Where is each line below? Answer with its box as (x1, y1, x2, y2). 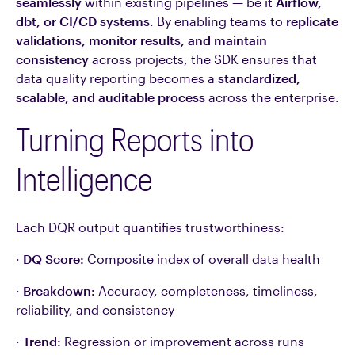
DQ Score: (23, 251, 84, 266)
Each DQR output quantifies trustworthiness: (16, 219, 284, 235)
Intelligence (16, 160, 152, 197)
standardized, (218, 71, 300, 86)
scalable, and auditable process (16, 90, 205, 105)
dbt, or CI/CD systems (16, 13, 150, 29)
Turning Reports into (16, 120, 254, 158)
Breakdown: (23, 283, 95, 298)
